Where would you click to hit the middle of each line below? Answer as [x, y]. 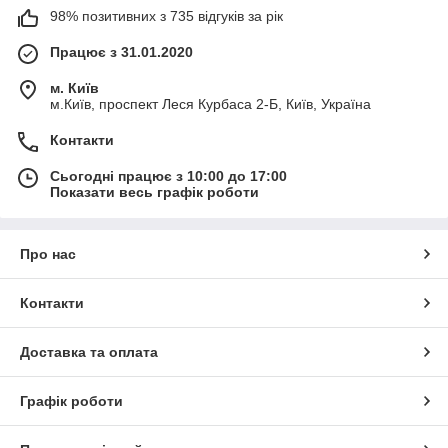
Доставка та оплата [89, 351]
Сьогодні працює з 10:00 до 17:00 [168, 175]
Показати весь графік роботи [154, 191]
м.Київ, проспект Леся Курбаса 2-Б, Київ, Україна [210, 103]
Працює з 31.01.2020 [121, 51]
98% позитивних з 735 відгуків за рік [166, 15]
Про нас [48, 253]
